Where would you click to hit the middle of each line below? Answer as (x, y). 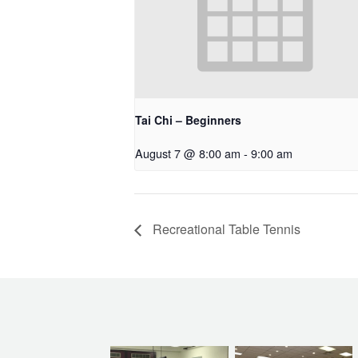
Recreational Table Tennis (225, 229)
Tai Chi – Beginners (188, 120)
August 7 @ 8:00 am (188, 153)
